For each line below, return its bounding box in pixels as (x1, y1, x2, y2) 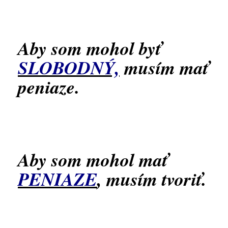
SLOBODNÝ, (18, 54, 120, 80)
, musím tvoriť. (97, 166, 206, 192)
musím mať (124, 54, 208, 80)
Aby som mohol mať (18, 147, 167, 173)
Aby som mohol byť (18, 35, 161, 61)
